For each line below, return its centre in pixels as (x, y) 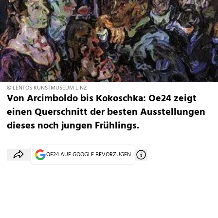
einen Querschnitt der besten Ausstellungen (106, 113)
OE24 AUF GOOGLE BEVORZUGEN (89, 155)
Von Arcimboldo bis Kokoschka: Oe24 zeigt (102, 99)
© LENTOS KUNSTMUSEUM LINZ (47, 88)
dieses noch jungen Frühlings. (73, 126)
